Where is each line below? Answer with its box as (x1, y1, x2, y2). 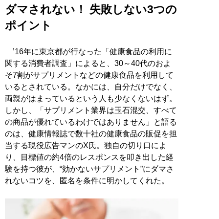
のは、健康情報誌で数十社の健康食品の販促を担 (5, 129, 177, 138)
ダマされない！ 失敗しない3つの (5, 2, 177, 16)
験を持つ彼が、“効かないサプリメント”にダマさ (5, 164, 174, 173)
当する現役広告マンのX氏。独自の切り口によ (5, 141, 167, 150)
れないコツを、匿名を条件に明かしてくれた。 (5, 176, 169, 185)
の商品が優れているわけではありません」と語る (5, 117, 177, 126)
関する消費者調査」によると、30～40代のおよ (5, 59, 171, 67)
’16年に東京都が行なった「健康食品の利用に (5, 47, 172, 56)
